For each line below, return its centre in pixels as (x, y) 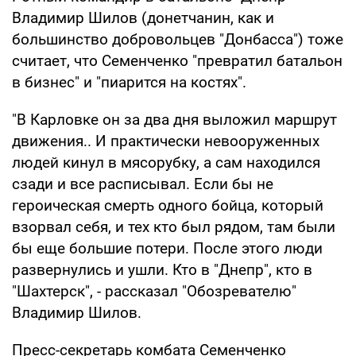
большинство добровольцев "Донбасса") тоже (178, 39)
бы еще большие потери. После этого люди (167, 248)
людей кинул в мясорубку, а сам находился (166, 162)
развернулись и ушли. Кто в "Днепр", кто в (162, 269)
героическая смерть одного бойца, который (168, 205)
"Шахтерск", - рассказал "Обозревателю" (154, 291)
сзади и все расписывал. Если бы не (143, 184)
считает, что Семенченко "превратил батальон (177, 60)
